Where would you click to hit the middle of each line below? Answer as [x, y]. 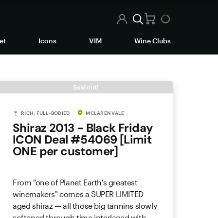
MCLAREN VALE [105, 113]
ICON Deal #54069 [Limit [82, 139]
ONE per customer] [65, 151]
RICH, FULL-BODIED [45, 113]
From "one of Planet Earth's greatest [75, 182]
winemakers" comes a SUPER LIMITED [78, 194]
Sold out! [86, 87]
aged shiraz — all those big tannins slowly [85, 206]
